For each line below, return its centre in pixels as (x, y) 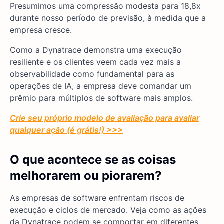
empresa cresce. (41, 30)
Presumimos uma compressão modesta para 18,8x (105, 6)
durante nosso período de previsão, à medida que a (108, 18)
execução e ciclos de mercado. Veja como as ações (108, 210)
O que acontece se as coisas (93, 160)
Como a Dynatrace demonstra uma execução (96, 50)
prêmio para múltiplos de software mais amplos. (101, 98)
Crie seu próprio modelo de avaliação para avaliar (105, 118)
